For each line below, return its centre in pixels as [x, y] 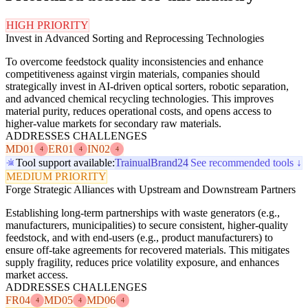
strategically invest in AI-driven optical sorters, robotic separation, [147, 86]
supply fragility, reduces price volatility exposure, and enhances [142, 262]
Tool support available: [65, 162]
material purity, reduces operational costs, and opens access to [139, 111]
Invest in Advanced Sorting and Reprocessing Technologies [135, 38]
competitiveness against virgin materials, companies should [133, 74]
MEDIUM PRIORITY [56, 176]
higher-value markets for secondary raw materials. [113, 123]
